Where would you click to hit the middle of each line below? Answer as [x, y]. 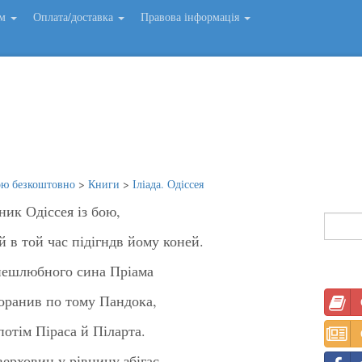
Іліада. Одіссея [168, 183]
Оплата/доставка [75, 17]
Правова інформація [192, 17]
